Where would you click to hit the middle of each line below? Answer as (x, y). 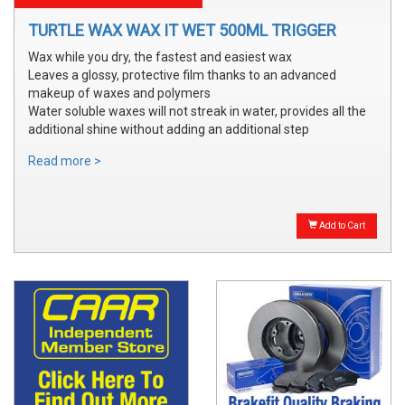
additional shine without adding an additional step (169, 129)
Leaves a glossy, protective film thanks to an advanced (182, 75)
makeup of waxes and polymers (119, 93)
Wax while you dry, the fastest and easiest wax (160, 57)
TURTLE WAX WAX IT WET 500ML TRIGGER (182, 30)
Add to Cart (341, 225)
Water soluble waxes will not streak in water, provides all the (197, 111)
